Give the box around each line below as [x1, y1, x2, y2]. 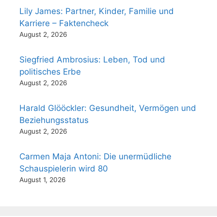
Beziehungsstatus [19, 115, 89, 125]
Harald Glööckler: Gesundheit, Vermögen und [19, 103, 196, 113]
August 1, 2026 [19, 176, 66, 184]
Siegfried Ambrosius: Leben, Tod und [19, 55, 165, 65]
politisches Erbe [19, 67, 81, 77]
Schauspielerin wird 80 [19, 164, 108, 174]
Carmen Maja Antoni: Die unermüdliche [19, 152, 171, 162]
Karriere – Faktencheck [19, 18, 108, 29]
